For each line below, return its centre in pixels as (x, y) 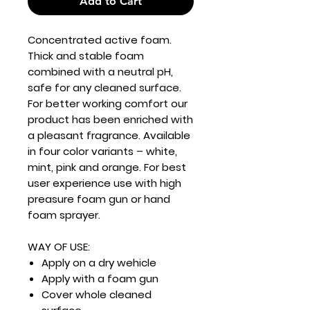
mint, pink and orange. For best (107, 167)
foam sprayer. (64, 215)
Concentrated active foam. (100, 39)
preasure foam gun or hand (99, 199)
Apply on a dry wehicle (99, 262)
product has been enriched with (110, 119)
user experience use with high (104, 183)
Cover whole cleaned (97, 294)
